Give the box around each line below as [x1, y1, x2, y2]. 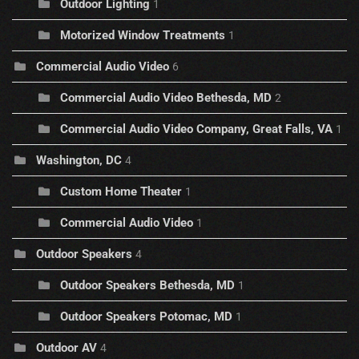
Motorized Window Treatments [60, 28, 225, 43]
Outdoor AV [36, 341, 97, 356]
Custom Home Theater [60, 184, 182, 200]
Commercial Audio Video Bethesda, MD [60, 91, 272, 106]
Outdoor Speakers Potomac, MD [60, 309, 232, 325]
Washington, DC [36, 153, 122, 168]
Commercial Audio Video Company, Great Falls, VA [60, 122, 333, 137]
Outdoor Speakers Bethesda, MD [60, 278, 235, 293]
